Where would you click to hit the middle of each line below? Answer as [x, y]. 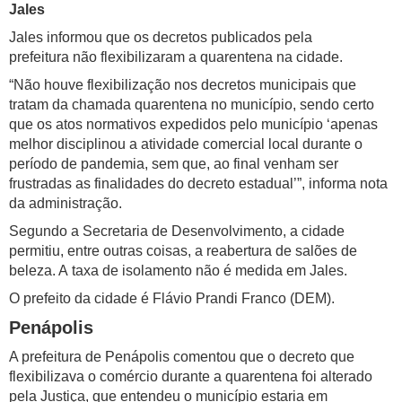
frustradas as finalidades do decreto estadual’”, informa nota [198, 184]
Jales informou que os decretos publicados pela [161, 38]
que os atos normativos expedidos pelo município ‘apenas [193, 125]
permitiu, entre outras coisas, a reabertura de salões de [183, 251]
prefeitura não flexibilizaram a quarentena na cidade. [176, 57]
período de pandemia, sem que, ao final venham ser [174, 164]
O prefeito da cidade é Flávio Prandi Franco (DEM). [172, 299]
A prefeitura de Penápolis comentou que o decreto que [182, 357]
